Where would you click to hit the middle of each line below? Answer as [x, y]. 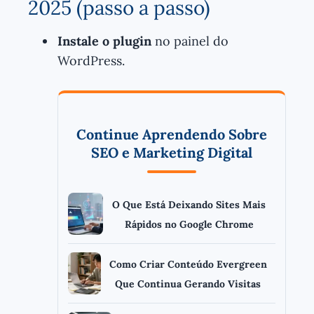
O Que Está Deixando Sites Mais [189, 204]
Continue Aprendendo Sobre [172, 134]
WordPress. [91, 60]
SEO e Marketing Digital [172, 152]
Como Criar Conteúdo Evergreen [188, 264]
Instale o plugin [104, 41]
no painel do [190, 41]
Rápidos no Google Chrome [189, 224]
